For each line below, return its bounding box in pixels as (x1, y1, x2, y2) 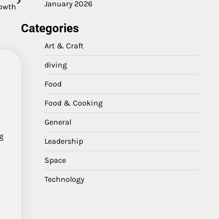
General (44, 117, 71, 127)
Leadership (44, 136, 83, 146)
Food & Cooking (44, 98, 103, 108)
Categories (21, 22, 79, 35)
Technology (44, 175, 84, 184)
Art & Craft (44, 41, 84, 50)
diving (44, 60, 67, 69)
